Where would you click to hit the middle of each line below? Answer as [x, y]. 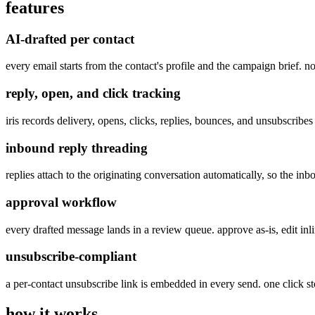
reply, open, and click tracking [93, 94]
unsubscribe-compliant [71, 257]
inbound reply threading [77, 148]
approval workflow [61, 202]
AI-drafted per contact [70, 39]
